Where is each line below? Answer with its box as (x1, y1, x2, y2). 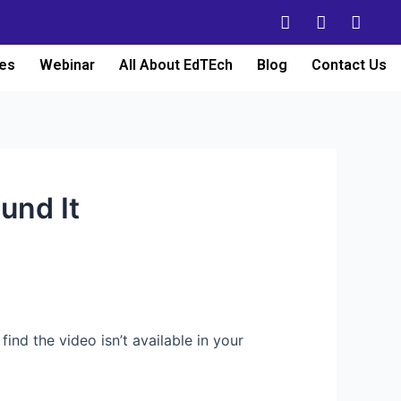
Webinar (38, 56, 95, 73)
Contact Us (311, 56, 387, 73)
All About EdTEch (118, 56, 233, 73)
